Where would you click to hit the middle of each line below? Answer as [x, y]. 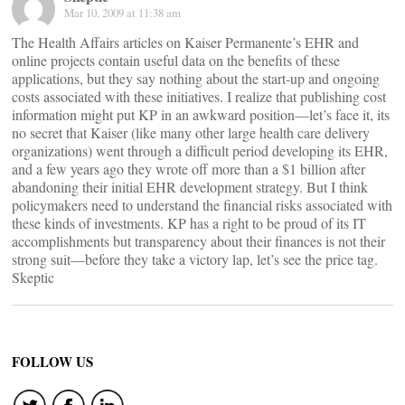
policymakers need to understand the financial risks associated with [202, 205]
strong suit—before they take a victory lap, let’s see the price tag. [195, 259]
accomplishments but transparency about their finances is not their [198, 241]
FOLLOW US [52, 362]
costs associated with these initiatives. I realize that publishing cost [199, 96]
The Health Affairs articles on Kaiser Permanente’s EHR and [185, 42]
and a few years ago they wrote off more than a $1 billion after [188, 169]
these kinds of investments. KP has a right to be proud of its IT [189, 223]
